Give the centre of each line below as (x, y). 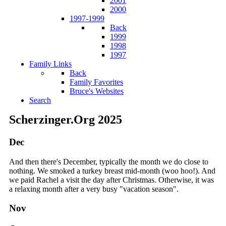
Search (40, 100)
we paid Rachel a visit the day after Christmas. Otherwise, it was (111, 180)
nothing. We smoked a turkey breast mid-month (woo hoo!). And (112, 171)
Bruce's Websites (97, 91)
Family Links (50, 64)
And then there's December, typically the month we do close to (109, 161)
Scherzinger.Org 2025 (66, 120)
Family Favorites (96, 82)
